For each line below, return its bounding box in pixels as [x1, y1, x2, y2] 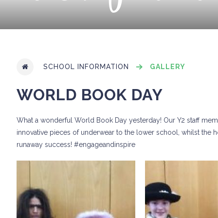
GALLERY [150, 63, 185, 71]
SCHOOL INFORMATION [43, 63, 129, 71]
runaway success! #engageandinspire [17, 140, 135, 148]
